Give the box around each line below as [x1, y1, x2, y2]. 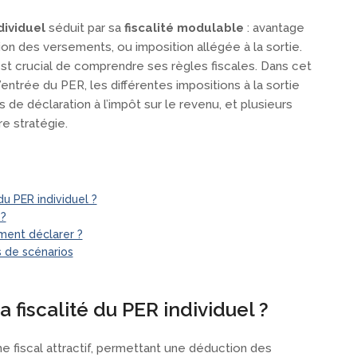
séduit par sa [45, 21, 124, 36]
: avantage [244, 21, 304, 36]
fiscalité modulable [124, 21, 244, 36]
